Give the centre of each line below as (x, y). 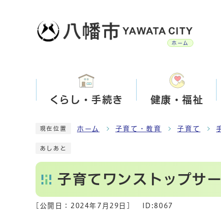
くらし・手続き (86, 100)
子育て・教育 (138, 129)
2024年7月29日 (99, 206)
